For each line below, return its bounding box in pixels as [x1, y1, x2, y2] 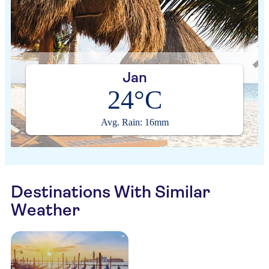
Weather [11, 200, 80, 220]
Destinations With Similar [11, 182, 210, 202]
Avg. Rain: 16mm [100, 117, 169, 127]
